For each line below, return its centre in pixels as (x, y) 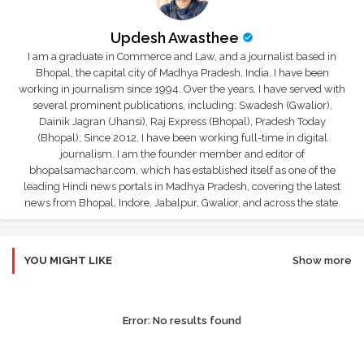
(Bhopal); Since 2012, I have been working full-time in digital (182, 137)
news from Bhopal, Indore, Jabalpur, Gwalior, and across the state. (182, 202)
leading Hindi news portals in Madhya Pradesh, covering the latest (182, 186)
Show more (322, 260)
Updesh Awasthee (175, 37)
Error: (136, 320)
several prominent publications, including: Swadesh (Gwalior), (182, 105)
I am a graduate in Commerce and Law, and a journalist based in (182, 56)
